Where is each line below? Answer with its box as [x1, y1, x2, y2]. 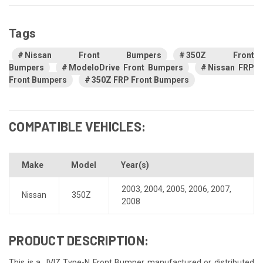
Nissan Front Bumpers [25, 50, 162, 60]
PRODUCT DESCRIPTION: [9, 232, 149, 248]
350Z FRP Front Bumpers [92, 75, 189, 85]
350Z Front [186, 50, 255, 60]
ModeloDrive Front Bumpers [69, 62, 183, 72]
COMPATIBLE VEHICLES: [9, 118, 146, 134]
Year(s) [121, 160, 149, 170]
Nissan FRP [208, 62, 254, 72]
